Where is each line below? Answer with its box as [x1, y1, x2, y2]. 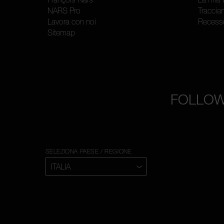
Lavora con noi [47, 17, 96, 26]
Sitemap [47, 28, 75, 37]
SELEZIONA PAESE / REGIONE [45, 148, 132, 155]
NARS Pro [47, 6, 80, 15]
